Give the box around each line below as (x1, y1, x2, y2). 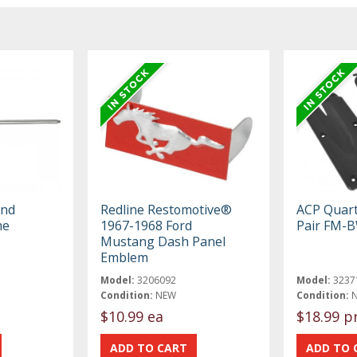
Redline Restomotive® (100, 200, 233, 218)
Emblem (100, 248, 149, 266)
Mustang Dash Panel (100, 232, 226, 250)
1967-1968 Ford (100, 216, 193, 234)
